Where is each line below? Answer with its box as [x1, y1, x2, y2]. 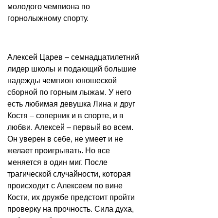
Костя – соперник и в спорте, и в [7, 111, 124, 120]
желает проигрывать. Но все [7, 146, 110, 155]
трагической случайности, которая [7, 169, 131, 178]
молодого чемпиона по [7, 2, 90, 11]
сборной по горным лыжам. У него [7, 88, 131, 96]
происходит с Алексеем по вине [7, 181, 123, 190]
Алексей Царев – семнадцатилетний [7, 53, 139, 61]
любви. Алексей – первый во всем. [7, 123, 133, 131]
